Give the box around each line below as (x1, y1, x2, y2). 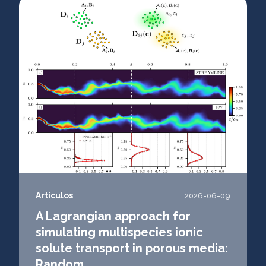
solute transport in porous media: (36, 241, 228, 255)
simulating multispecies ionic (36, 225, 203, 239)
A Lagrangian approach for (36, 209, 191, 223)
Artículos (36, 191, 73, 200)
